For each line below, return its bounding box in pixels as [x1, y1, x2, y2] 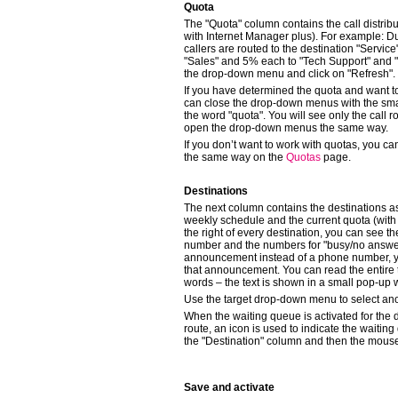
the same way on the [184, 151, 286, 163]
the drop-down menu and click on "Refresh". [184, 68, 395, 80]
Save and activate [184, 381, 275, 394]
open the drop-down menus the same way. [184, 122, 388, 134]
